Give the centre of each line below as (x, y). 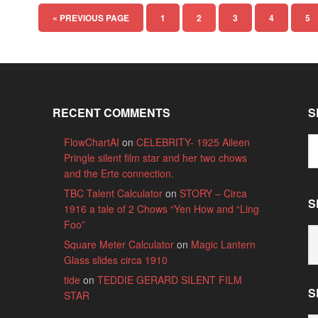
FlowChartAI (92, 142)
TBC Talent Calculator (114, 193)
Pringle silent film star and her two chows (156, 158)
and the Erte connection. (119, 173)
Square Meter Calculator (119, 244)
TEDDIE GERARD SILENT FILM (170, 280)
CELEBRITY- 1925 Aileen (193, 142)
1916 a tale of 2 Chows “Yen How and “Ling (162, 209)
